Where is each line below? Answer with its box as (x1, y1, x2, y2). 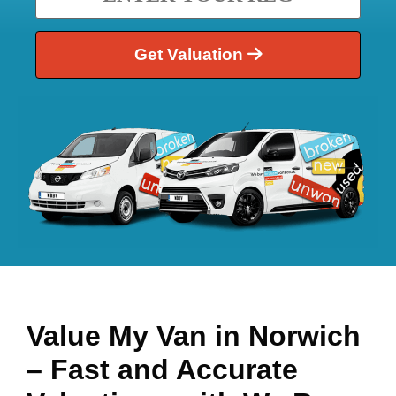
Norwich (248, 319, 361, 352)
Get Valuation (133, 45, 247, 65)
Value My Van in (27, 319, 248, 352)
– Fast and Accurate (27, 353, 298, 385)
